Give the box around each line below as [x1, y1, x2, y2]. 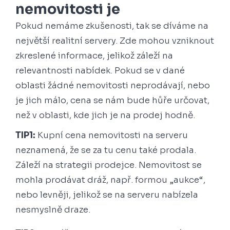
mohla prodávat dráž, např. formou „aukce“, [15, 174, 205, 185]
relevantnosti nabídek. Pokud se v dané [15, 65, 185, 76]
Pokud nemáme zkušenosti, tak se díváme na [15, 20, 208, 31]
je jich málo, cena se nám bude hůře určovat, [15, 94, 209, 106]
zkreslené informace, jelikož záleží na [15, 50, 173, 61]
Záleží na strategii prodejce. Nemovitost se [15, 159, 202, 170]
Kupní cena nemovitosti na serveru [37, 129, 188, 141]
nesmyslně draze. [15, 204, 90, 215]
